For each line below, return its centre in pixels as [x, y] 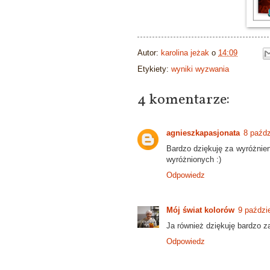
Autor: [149, 53]
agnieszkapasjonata [203, 133]
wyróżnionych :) [194, 159]
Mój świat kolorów [200, 210]
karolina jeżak [185, 53]
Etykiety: [154, 69]
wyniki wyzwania [200, 69]
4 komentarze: [184, 100]
